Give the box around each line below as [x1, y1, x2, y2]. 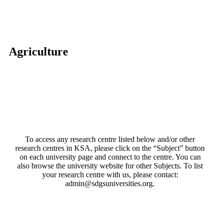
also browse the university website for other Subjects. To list [17, 161, 203, 170]
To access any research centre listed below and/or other [25, 135, 195, 143]
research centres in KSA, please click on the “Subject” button [15, 143, 205, 152]
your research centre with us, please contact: [42, 170, 178, 179]
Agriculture [9, 45, 68, 58]
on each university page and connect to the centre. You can [19, 152, 201, 161]
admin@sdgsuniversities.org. [65, 179, 155, 188]
